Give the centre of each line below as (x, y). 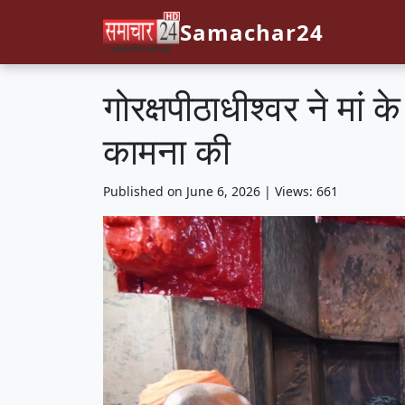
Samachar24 (252, 32)
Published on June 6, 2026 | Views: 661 (221, 191)
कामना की (167, 151)
